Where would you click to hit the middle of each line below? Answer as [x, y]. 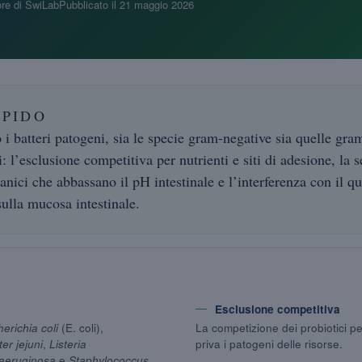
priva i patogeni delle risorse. [269, 344]
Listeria [68, 344]
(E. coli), [81, 328]
